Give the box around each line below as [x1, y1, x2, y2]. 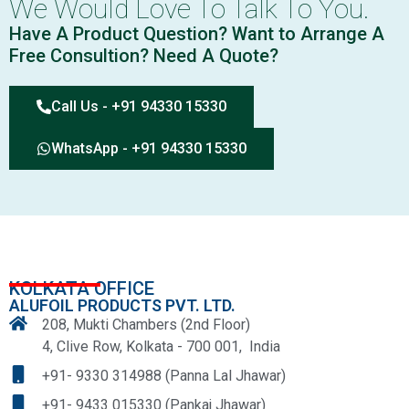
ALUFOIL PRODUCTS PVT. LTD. [9, 295, 236, 315]
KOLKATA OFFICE [9, 277, 154, 299]
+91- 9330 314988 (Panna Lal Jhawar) [42, 366, 286, 384]
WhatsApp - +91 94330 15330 [51, 139, 246, 157]
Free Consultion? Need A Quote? [9, 44, 278, 67]
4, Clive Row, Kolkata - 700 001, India [42, 337, 280, 355]
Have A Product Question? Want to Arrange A [9, 22, 384, 45]
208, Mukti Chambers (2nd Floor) [42, 315, 250, 333]
